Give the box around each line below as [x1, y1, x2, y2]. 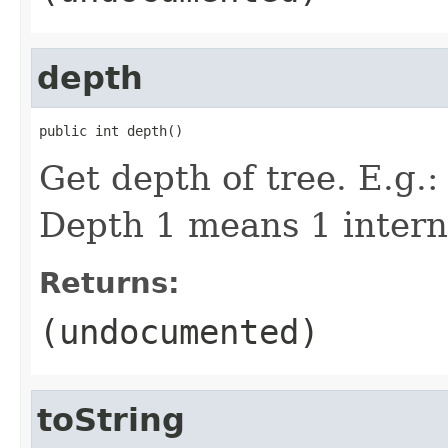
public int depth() [39, 122, 183, 139]
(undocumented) [39, 311, 319, 352]
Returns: [39, 265, 180, 300]
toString [37, 401, 185, 438]
